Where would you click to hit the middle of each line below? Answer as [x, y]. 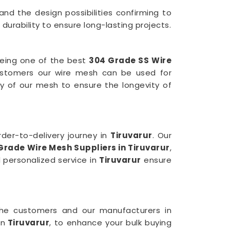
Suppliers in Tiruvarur [121, 148]
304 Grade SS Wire [130, 60]
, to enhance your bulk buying [111, 223]
